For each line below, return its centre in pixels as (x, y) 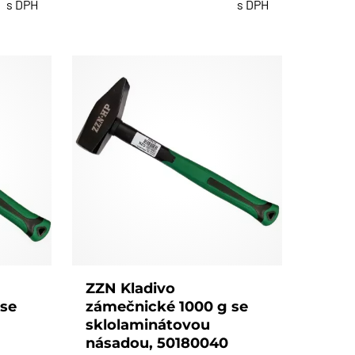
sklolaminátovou (148, 324)
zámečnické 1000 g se (167, 306)
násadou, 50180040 (157, 343)
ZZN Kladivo (131, 288)
